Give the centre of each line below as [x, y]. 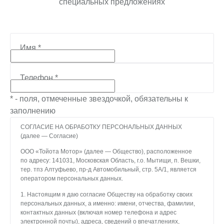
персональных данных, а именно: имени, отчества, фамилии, [108, 203]
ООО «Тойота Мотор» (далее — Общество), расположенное [106, 151]
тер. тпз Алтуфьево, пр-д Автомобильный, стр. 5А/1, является [108, 169]
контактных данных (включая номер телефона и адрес [98, 212]
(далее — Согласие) [49, 136]
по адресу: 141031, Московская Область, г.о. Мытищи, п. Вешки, [110, 160]
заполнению [33, 110]
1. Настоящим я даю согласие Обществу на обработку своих [106, 194]
